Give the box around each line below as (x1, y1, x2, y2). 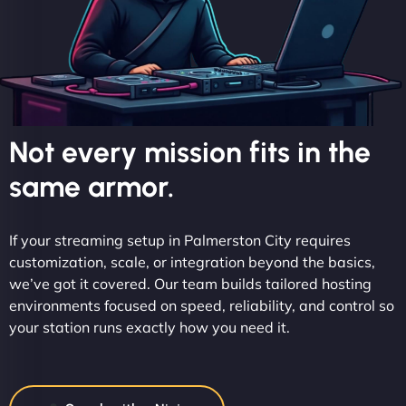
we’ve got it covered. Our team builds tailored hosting (9, 275, 372, 294)
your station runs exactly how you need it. (9, 318, 290, 337)
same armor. (9, 169, 174, 205)
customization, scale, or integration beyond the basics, (9, 253, 375, 272)
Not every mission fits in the (9, 135, 371, 170)
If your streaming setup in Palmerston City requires (9, 231, 351, 250)
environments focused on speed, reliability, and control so (9, 296, 394, 315)
